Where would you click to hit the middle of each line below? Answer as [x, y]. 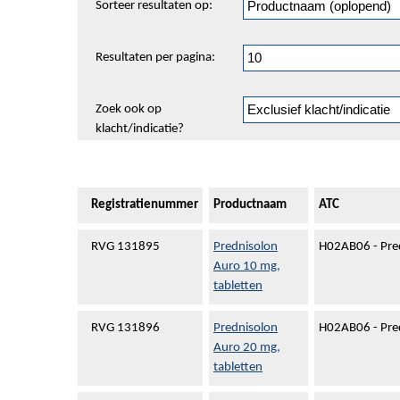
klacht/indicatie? [140, 129]
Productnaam [250, 204]
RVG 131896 [125, 328]
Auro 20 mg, [247, 347]
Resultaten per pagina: [155, 57]
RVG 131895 [125, 246]
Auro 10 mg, [247, 266]
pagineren [122, 37]
